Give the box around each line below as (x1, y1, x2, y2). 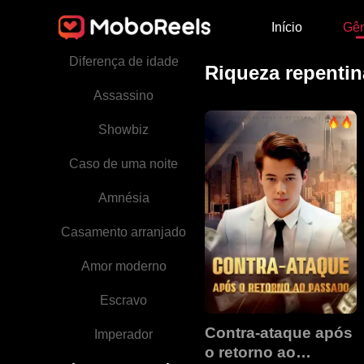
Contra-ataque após (205, 324, 353, 341)
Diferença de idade (68, 54, 179, 68)
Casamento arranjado (61, 225, 186, 239)
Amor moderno (80, 259, 167, 273)
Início (271, 19, 302, 34)
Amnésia (97, 191, 149, 205)
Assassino (93, 89, 154, 102)
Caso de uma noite (69, 157, 178, 171)
